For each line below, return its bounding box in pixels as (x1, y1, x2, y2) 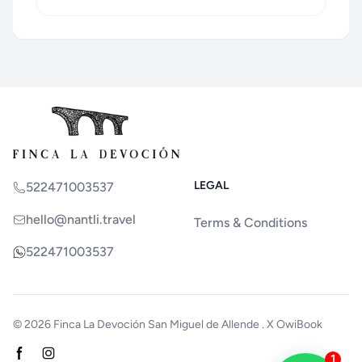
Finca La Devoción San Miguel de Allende (53, 318, 259, 331)
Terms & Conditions (194, 215, 307, 230)
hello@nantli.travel (26, 212, 136, 227)
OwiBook (276, 318, 322, 331)
